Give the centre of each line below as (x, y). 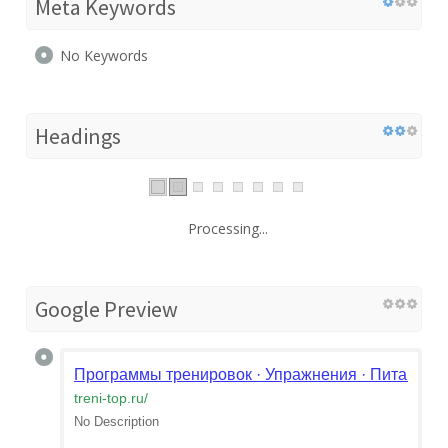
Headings (78, 135)
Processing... (228, 228)
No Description (116, 421)
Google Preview (106, 308)
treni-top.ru (109, 397)
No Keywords (104, 55)
